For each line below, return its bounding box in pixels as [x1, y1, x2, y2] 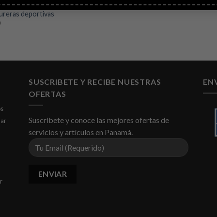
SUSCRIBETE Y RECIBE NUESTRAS [29, 77, 161, 86]
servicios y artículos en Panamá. [29, 127, 133, 137]
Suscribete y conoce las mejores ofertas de [29, 115, 169, 125]
